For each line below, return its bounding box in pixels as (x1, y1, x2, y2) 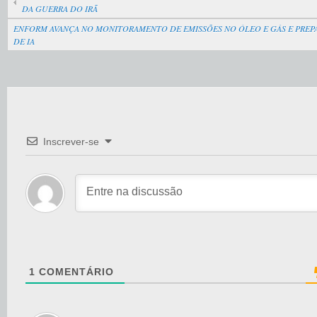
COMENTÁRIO (35, 266, 114, 277)
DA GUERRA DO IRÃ (22, 3, 98, 14)
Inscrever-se (43, 136, 99, 147)
